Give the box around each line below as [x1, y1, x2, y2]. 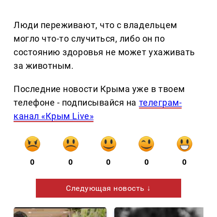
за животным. [14, 61, 74, 71]
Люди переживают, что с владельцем [14, 20, 177, 31]
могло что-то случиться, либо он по [14, 33, 165, 44]
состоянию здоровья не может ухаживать [14, 47, 195, 58]
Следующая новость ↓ [66, 184, 151, 193]
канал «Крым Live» [14, 111, 94, 122]
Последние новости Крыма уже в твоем [14, 84, 185, 94]
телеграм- [139, 97, 182, 108]
